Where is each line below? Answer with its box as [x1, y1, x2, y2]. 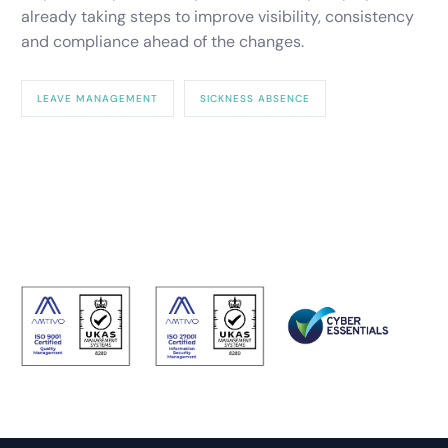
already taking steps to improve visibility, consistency [21, 6, 415, 28]
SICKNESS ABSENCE [200, 92, 311, 106]
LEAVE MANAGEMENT [37, 92, 159, 106]
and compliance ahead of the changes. [21, 31, 305, 53]
